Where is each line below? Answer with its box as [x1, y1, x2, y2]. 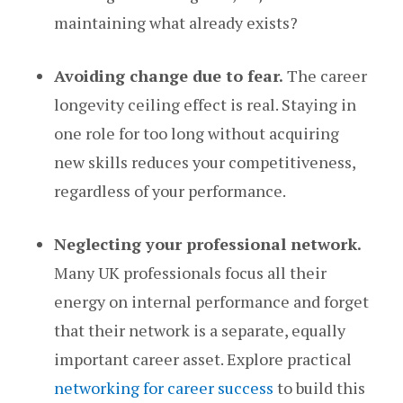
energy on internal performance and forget [54, 291, 369, 313]
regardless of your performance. [54, 180, 286, 202]
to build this [273, 377, 365, 399]
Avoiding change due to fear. [54, 65, 283, 87]
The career [283, 65, 367, 87]
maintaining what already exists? [54, 12, 298, 34]
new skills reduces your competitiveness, [54, 151, 355, 174]
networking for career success [54, 377, 273, 399]
